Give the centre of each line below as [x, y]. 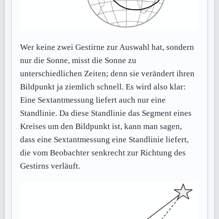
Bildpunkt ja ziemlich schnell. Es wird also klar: [103, 87]
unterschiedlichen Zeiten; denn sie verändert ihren [108, 74]
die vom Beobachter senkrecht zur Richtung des [103, 153]
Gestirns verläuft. [50, 166]
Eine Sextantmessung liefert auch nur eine [93, 100]
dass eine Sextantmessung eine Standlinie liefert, [105, 140]
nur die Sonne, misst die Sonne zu [78, 61]
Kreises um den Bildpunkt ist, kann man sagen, [101, 127]
